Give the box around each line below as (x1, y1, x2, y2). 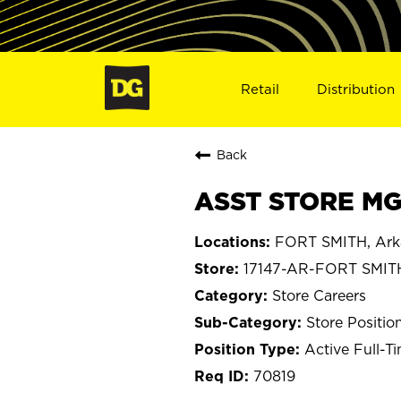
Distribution (317, 81, 396, 97)
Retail (240, 81, 279, 97)
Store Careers (272, 286, 366, 303)
